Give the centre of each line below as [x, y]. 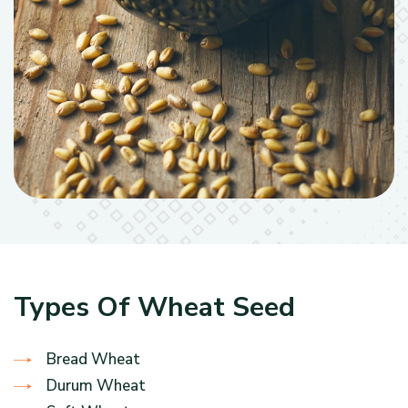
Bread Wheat [93, 359]
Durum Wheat [96, 386]
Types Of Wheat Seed [154, 307]
